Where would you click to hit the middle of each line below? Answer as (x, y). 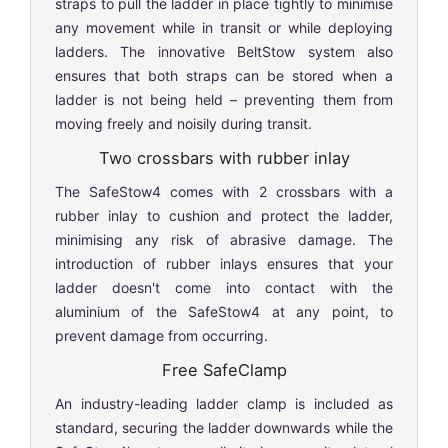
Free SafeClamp (224, 369)
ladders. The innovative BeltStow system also (224, 51)
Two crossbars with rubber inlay (224, 157)
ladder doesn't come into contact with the (224, 287)
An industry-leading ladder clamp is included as (224, 403)
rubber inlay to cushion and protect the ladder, (224, 215)
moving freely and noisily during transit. (183, 123)
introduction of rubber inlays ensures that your (224, 263)
